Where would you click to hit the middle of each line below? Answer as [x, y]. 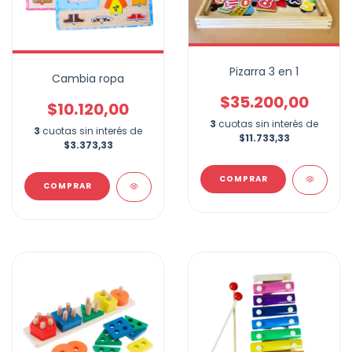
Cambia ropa [88, 79]
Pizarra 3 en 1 [264, 71]
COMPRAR [243, 178]
